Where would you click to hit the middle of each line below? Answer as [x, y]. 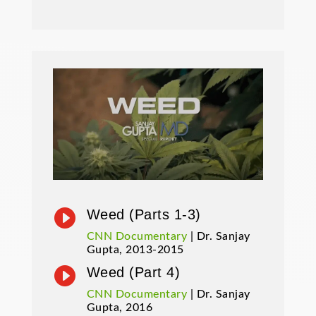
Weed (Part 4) [133, 273]
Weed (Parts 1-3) [144, 215]
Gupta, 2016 [120, 308]
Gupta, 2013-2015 [135, 250]
